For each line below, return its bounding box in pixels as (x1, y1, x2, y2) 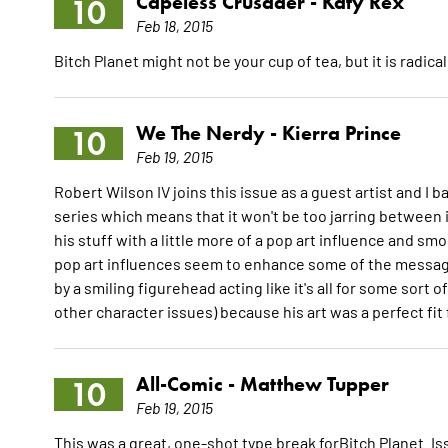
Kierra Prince (281, 121, 401, 146)
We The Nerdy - (135, 121, 282, 146)
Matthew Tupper (239, 372, 389, 397)
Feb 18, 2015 (135, 15, 213, 36)
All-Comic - (135, 372, 240, 397)
